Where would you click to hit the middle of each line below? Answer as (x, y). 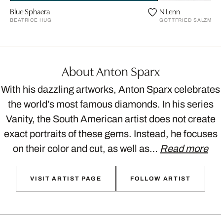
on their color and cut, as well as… (86, 148)
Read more (184, 148)
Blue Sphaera (30, 11)
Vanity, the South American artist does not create (110, 119)
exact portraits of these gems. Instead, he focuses (110, 133)
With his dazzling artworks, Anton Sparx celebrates (110, 89)
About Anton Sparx (110, 70)
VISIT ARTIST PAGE (66, 178)
